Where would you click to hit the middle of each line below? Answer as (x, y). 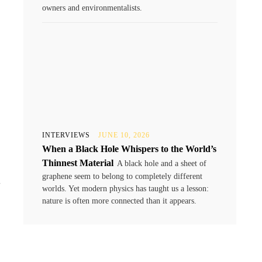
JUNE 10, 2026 (124, 135)
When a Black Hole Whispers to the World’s (129, 149)
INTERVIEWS (66, 135)
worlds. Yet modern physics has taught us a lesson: (125, 188)
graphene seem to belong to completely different (122, 176)
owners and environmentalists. (92, 8)
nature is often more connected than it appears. (119, 201)
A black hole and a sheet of (162, 163)
